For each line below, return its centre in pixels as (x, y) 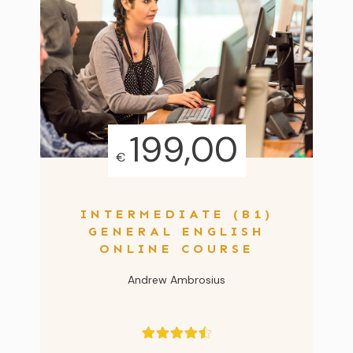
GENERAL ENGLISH (176, 231)
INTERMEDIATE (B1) (176, 214)
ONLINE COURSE (176, 248)
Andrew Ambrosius (176, 279)
